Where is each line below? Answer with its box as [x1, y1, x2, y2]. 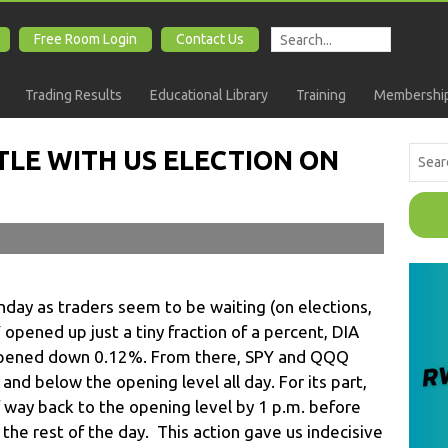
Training [296, 87, 346, 103]
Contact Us [176, 31, 244, 47]
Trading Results [25, 87, 122, 103]
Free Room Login [34, 31, 137, 47]
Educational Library [150, 87, 268, 103]
